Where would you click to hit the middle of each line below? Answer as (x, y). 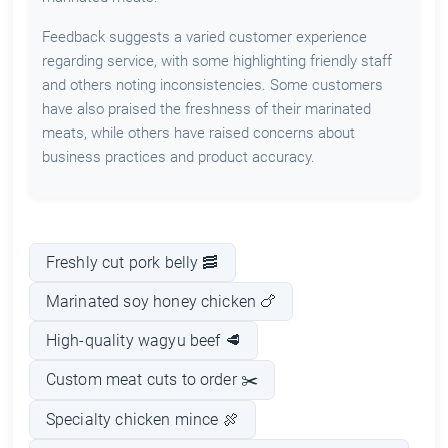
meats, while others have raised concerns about (198, 133)
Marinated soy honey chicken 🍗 (161, 302)
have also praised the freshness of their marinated (206, 109)
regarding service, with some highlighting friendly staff (216, 61)
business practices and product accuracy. (178, 157)
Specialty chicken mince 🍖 (142, 419)
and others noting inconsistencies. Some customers (212, 85)
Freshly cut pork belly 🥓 (132, 263)
